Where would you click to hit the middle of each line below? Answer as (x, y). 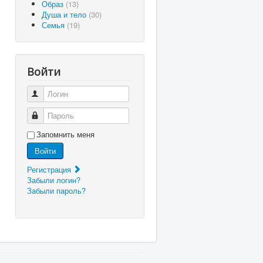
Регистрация (50, 169)
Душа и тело (65, 14)
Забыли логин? (54, 180)
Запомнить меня (65, 134)
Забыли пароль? (56, 190)
